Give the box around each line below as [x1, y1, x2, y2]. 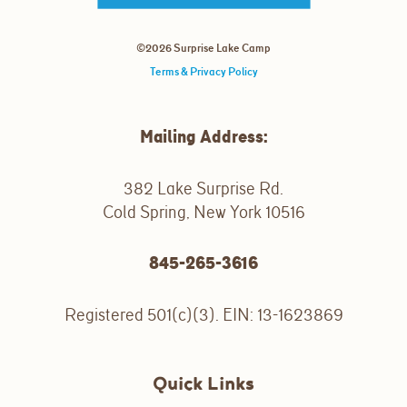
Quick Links [153, 372, 254, 395]
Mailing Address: [139, 124, 268, 148]
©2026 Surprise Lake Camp [136, 40, 271, 55]
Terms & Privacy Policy [149, 64, 258, 79]
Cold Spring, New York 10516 [102, 200, 305, 223]
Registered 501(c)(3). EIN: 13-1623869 [64, 303, 343, 325]
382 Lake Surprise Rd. [124, 176, 283, 199]
